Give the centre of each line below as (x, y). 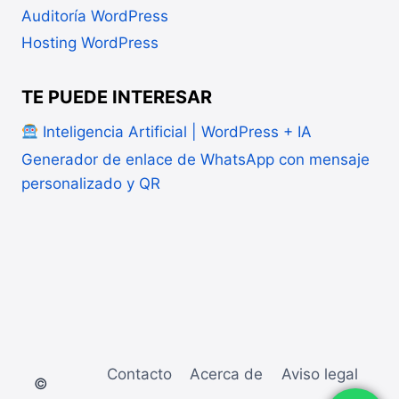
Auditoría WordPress (95, 16)
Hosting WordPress (90, 43)
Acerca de (227, 374)
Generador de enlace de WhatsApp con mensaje (195, 159)
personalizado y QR (91, 183)
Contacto (139, 374)
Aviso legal (319, 374)
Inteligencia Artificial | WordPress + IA (175, 132)
